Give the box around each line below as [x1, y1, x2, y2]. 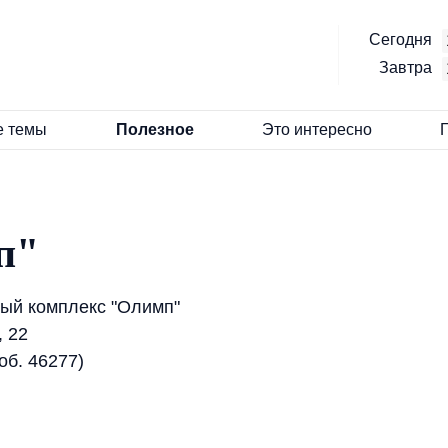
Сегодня [369, 31, 436, 49]
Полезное [115, 121, 194, 138]
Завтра [379, 59, 436, 77]
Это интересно [262, 121, 372, 138]
